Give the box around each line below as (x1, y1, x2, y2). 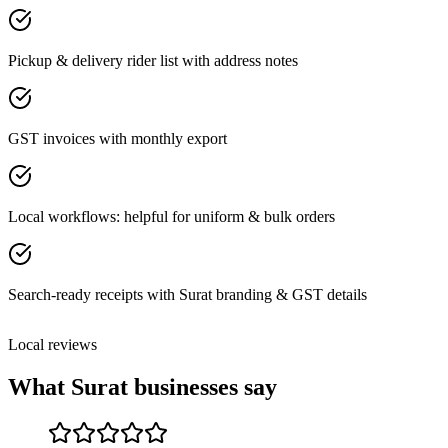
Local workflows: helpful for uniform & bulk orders (8, 207, 335, 225)
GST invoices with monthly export (8, 129, 227, 147)
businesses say (128, 373, 277, 400)
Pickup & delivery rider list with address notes (8, 51, 298, 69)
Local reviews (8, 335, 97, 353)
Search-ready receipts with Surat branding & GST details (8, 285, 367, 303)
